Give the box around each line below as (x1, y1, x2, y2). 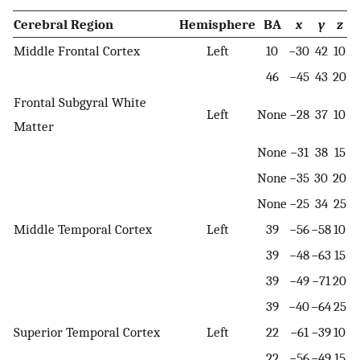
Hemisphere (179, 15, 256, 32)
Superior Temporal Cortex (14, 323, 160, 340)
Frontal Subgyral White (14, 93, 146, 110)
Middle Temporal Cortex (14, 220, 152, 237)
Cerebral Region (14, 15, 113, 32)
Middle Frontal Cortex (14, 42, 140, 59)
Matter (14, 117, 54, 134)
